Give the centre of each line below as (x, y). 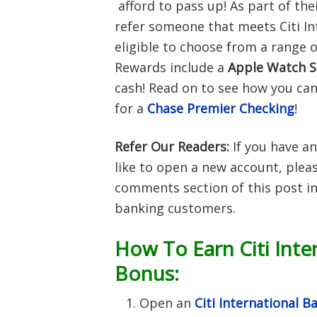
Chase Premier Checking (221, 108)
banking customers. (175, 208)
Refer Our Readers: (172, 146)
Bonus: (147, 273)
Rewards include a (171, 67)
